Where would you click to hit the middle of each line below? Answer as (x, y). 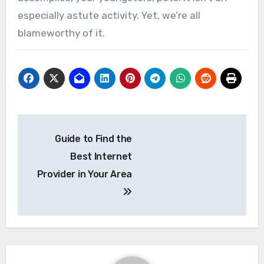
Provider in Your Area (84, 174)
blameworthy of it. (61, 33)
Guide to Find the (93, 138)
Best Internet (101, 156)
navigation (64, 149)
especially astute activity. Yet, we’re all (109, 15)
